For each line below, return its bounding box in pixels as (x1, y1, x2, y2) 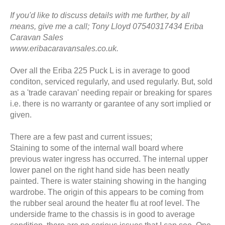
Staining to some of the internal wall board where (10, 143, 184, 152)
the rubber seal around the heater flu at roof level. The (10, 198, 200, 207)
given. (10, 110, 34, 119)
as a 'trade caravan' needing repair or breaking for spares (10, 88, 212, 97)
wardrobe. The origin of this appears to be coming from (10, 187, 204, 196)
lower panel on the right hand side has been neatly (10, 165, 190, 174)
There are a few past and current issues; (10, 132, 155, 141)
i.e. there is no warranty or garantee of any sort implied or (10, 99, 211, 108)
